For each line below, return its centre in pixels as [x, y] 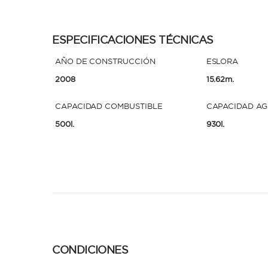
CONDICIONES [90, 250]
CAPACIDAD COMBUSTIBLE [109, 106]
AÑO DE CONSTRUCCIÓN [105, 61]
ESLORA [222, 61]
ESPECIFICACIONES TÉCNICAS [133, 40]
